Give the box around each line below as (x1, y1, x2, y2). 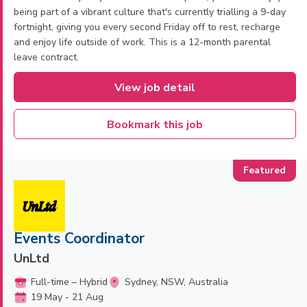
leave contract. (14, 51, 79, 64)
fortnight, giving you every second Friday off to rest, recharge (14, 21, 280, 34)
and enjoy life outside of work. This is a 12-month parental (14, 36, 271, 49)
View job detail (114, 80, 195, 95)
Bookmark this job (107, 117, 203, 132)
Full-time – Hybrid (31, 275, 108, 288)
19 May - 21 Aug (31, 291, 103, 304)
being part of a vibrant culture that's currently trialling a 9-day (14, 5, 286, 19)
